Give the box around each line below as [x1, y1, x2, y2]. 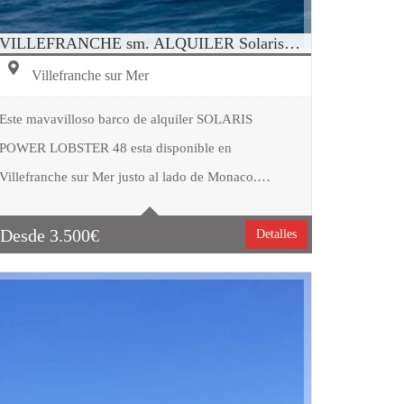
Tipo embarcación [65, 148, 154, 162]
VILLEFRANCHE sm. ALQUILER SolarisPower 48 [284, 33, 301, 52]
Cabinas [65, 218, 106, 233]
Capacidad [65, 183, 118, 197]
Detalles [256, 227, 298, 242]
